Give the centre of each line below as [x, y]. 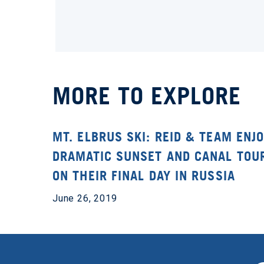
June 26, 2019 [85, 198]
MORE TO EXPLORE [147, 95]
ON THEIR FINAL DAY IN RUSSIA [144, 176]
